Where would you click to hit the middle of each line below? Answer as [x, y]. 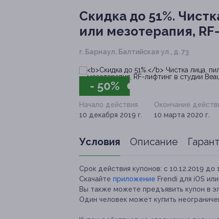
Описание [154, 142]
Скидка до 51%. [127, 16]
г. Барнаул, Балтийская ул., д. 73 [134, 52]
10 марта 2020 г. [182, 115]
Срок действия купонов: [120, 169]
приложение [134, 179]
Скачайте [96, 179]
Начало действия [109, 105]
